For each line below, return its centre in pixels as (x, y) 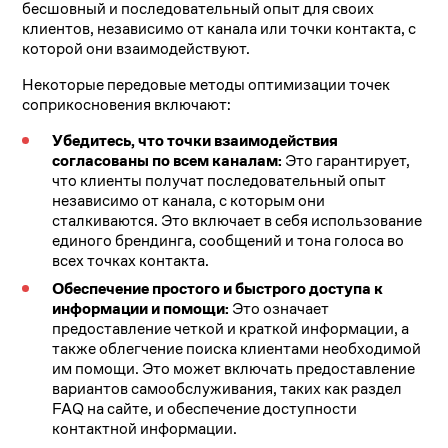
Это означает (279, 309)
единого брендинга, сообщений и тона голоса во (228, 241)
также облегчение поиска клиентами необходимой (237, 349)
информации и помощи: (141, 309)
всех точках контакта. (131, 261)
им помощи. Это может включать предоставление (234, 369)
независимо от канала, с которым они (189, 201)
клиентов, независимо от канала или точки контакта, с (219, 29)
